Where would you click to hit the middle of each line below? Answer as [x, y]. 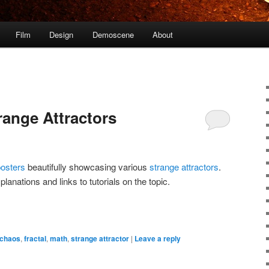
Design [62, 35]
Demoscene [113, 35]
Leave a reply [158, 239]
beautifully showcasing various [87, 166]
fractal [35, 239]
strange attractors [184, 166]
